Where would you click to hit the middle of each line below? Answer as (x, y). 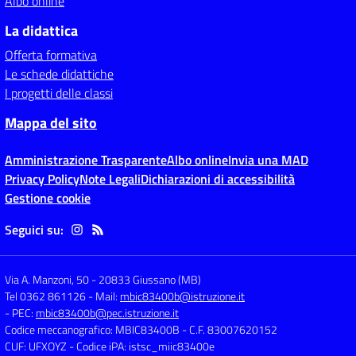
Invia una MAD (268, 160)
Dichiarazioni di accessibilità (218, 179)
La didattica (41, 31)
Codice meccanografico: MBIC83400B (92, 329)
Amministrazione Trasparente (86, 160)
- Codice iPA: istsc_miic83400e (142, 346)
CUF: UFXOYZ (36, 346)
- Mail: (104, 296)
